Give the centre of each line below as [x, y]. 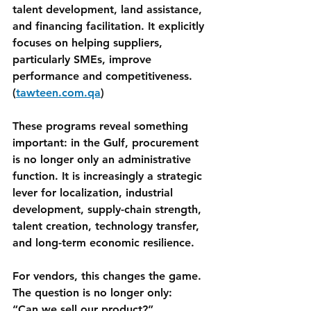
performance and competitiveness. [104, 76]
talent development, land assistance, [109, 10]
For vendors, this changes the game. [107, 276]
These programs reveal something [102, 126]
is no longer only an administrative [103, 160]
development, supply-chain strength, [109, 210]
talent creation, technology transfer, [108, 226]
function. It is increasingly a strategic [109, 176]
